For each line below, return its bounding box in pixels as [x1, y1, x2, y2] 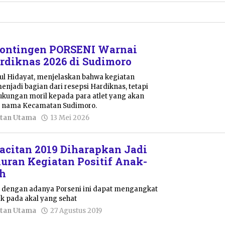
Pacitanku [106, 214, 141, 223]
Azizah [93, 131, 116, 140]
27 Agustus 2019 [50, 206, 102, 215]
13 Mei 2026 [50, 113, 90, 122]
